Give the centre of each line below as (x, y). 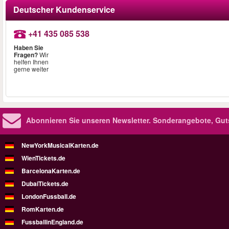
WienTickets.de (43, 158)
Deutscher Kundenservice (64, 9)
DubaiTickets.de (45, 183)
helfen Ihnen (31, 62)
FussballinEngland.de (52, 222)
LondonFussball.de (49, 196)
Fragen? (26, 55)
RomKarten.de (43, 209)
